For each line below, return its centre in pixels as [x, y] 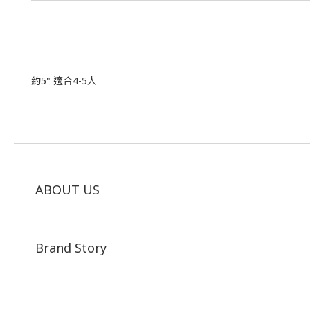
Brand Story [71, 248]
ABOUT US [67, 190]
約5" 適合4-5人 [64, 81]
